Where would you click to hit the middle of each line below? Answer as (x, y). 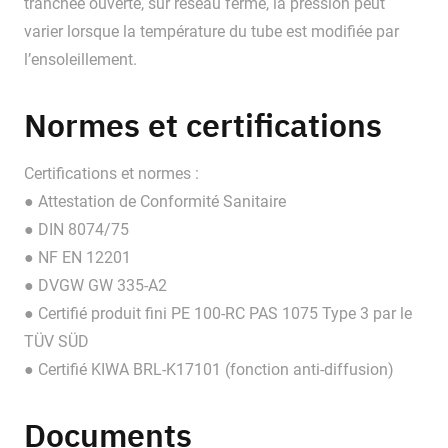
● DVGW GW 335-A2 (95, 286)
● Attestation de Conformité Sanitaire (155, 202)
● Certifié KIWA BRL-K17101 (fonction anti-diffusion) (209, 370)
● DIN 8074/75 (76, 230)
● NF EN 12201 (77, 258)
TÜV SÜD (56, 342)
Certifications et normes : (111, 174)
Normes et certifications (203, 125)
